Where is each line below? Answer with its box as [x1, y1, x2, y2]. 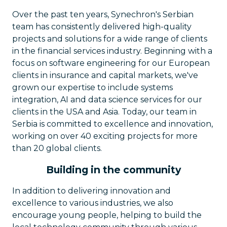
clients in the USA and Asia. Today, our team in [12, 107, 197, 117]
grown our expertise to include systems [12, 83, 173, 92]
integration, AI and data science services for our [12, 95, 202, 104]
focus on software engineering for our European [12, 58, 210, 68]
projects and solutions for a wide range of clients [12, 34, 207, 44]
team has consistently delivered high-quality [12, 22, 192, 31]
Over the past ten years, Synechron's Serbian [12, 10, 194, 19]
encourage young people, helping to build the [12, 210, 202, 220]
